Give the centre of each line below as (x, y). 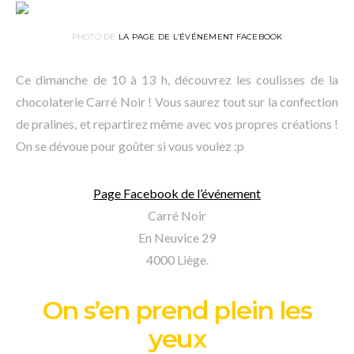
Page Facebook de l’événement (177, 193)
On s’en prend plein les (177, 310)
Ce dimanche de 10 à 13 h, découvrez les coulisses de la (177, 79)
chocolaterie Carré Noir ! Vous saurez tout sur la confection (177, 102)
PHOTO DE (95, 37)
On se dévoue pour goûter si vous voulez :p (130, 146)
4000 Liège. (177, 260)
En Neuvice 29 (177, 237)
